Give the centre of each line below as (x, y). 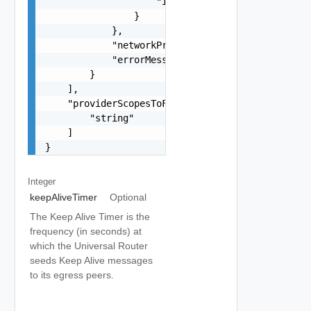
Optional (128, 197)
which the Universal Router (89, 246)
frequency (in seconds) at (86, 231)
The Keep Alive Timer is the (90, 217)
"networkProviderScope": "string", (170, 45)
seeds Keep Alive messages (91, 260)
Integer (41, 181)
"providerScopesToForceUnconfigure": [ (159, 103)
